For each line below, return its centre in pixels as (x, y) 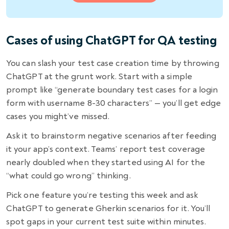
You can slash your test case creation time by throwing (113, 63)
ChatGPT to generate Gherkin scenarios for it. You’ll (108, 209)
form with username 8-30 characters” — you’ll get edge (114, 103)
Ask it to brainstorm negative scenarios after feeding (111, 136)
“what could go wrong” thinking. (68, 176)
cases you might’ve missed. (58, 117)
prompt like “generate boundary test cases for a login (112, 90)
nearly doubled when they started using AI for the (106, 163)
